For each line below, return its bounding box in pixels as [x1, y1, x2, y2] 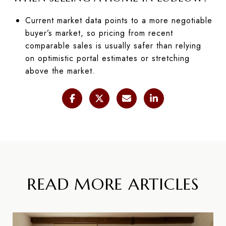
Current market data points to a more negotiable [25, 14, 212, 26]
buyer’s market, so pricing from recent [25, 27, 173, 39]
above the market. [25, 65, 95, 77]
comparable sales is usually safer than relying [25, 39, 201, 51]
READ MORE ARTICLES [27, 174, 199, 194]
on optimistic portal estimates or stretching [25, 52, 190, 64]
